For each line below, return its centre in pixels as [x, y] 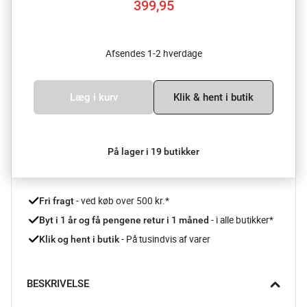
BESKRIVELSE [58, 283]
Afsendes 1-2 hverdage [153, 53]
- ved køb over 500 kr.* [122, 200]
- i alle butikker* [242, 220]
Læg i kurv [94, 97]
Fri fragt [57, 200]
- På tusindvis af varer [165, 239]
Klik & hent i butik [213, 97]
